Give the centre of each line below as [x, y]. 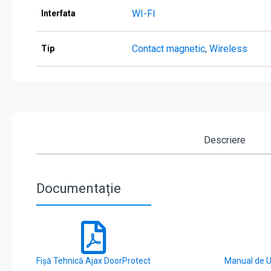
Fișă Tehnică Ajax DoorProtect [93, 261]
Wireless [228, 49]
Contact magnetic [168, 49]
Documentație [79, 189]
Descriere [225, 140]
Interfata [58, 14]
